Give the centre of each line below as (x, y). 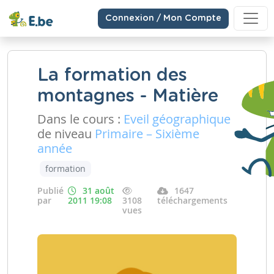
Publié (50, 191)
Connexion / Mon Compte (163, 18)
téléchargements (192, 200)
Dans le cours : (80, 119)
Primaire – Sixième (147, 134)
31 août (98, 191)
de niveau (66, 134)
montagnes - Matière (128, 96)
